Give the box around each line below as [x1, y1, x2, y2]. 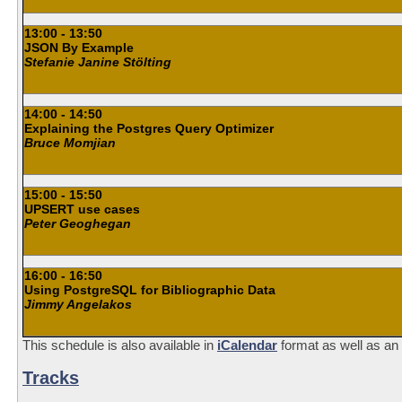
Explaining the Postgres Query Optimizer [24, 120, 274, 135]
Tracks [22, 367, 79, 388]
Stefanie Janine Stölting [24, 54, 171, 69]
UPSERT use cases [24, 201, 140, 216]
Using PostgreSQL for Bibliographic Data [24, 282, 275, 297]
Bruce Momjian [24, 135, 116, 150]
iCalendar [217, 336, 277, 353]
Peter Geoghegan [24, 215, 131, 231]
